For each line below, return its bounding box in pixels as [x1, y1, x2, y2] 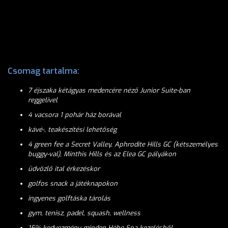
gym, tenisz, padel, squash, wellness [28, 209, 140, 217]
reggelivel [28, 96, 58, 104]
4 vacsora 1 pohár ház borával [28, 110, 121, 119]
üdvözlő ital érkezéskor [28, 164, 100, 173]
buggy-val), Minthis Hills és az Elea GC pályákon [28, 150, 176, 158]
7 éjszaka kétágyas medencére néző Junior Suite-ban [28, 86, 190, 95]
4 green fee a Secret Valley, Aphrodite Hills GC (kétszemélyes [28, 140, 218, 149]
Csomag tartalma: [8, 66, 79, 76]
